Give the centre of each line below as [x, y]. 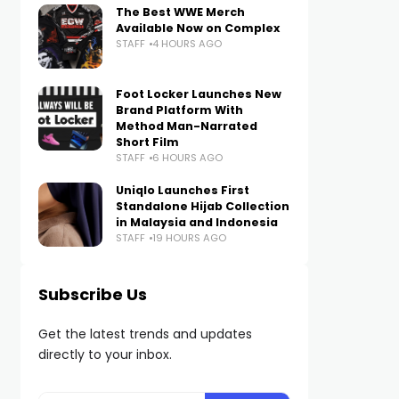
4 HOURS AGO [187, 44]
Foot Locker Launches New [198, 94]
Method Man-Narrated [186, 126]
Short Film [147, 142]
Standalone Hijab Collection [202, 206]
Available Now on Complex [197, 28]
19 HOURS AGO [189, 238]
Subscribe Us [92, 294]
